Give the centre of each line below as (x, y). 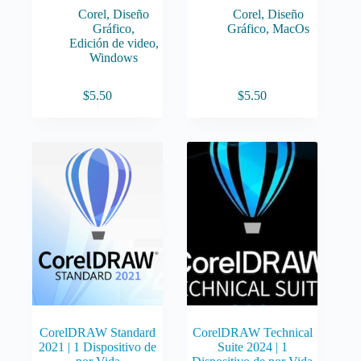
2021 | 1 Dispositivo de (98, 346)
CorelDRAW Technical (252, 332)
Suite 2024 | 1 (252, 346)
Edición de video (112, 44)
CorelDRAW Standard (98, 332)
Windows (114, 58)
